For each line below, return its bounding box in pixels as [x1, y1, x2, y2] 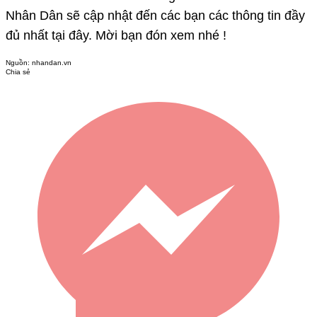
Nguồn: [6, 59, 32, 67]
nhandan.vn [32, 59, 71, 67]
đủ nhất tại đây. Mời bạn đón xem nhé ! [6, 28, 226, 43]
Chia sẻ [6, 68, 30, 76]
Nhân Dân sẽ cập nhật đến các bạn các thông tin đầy [6, 8, 305, 23]
